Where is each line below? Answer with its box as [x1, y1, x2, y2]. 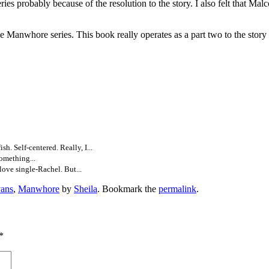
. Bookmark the [97, 184, 159, 195]
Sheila [74, 184, 97, 195]
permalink [159, 184, 196, 195]
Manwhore [18, 184, 59, 195]
